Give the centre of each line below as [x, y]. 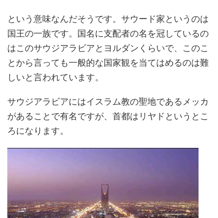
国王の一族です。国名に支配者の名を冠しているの [108, 33]
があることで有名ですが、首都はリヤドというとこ [108, 116]
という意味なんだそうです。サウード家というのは [108, 19]
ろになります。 [38, 131]
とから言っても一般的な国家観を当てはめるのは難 [108, 63]
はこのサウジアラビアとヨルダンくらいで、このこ [108, 48]
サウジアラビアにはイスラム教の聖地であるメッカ [108, 101]
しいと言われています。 [55, 77]
